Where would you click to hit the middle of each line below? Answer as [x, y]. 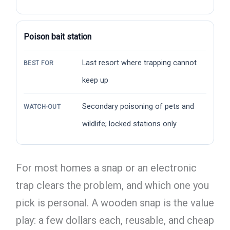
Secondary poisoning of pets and [138, 107]
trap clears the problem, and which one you [112, 186]
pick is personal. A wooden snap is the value [115, 203]
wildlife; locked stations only [129, 124]
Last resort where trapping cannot [139, 63]
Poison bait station [57, 37]
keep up [95, 81]
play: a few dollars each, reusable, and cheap [115, 221]
